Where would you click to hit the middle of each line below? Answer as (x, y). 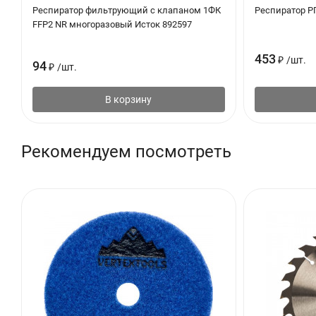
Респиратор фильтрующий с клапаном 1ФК (127, 10)
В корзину (129, 99)
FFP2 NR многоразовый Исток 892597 (112, 24)
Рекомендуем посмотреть (126, 151)
